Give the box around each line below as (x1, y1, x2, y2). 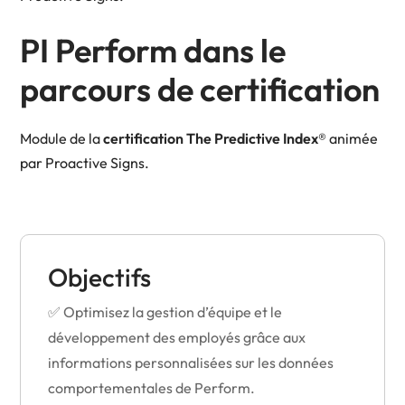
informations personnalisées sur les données (48, 353, 334, 372)
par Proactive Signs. (20, 154, 149, 173)
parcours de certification (20, 69, 380, 110)
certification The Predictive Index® (103, 129, 326, 148)
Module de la (20, 129, 103, 148)
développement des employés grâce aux (48, 328, 306, 347)
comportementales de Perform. (48, 379, 255, 398)
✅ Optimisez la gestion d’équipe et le (48, 303, 282, 322)
